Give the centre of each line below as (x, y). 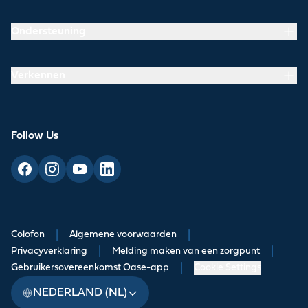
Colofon (28, 234)
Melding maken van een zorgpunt (186, 251)
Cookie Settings (228, 267)
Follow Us (35, 136)
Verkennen (38, 75)
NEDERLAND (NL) (80, 293)
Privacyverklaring (49, 251)
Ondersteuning (48, 31)
